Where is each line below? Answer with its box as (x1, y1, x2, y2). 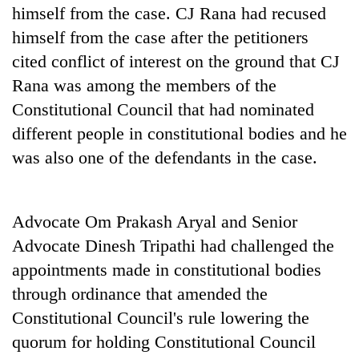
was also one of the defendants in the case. (12, 147, 317, 167)
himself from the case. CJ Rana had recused (12, 2, 326, 23)
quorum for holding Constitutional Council (12, 331, 316, 352)
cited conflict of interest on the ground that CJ (12, 50, 340, 71)
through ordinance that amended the (12, 283, 268, 304)
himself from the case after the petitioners (12, 26, 309, 47)
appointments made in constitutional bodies (12, 259, 321, 280)
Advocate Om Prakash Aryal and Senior (12, 211, 297, 232)
